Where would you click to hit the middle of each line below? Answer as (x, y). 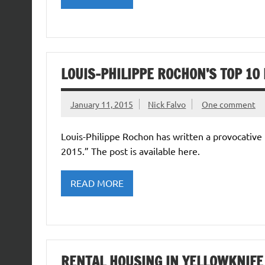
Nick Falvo (167, 104)
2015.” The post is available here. (130, 151)
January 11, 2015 (101, 104)
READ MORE (97, 183)
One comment (228, 104)
